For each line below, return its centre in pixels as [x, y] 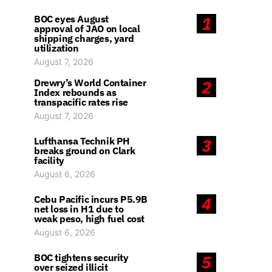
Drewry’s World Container [90, 83]
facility [49, 160]
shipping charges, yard [84, 38]
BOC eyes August [71, 19]
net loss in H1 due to [79, 209]
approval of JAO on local [87, 29]
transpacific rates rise [81, 102]
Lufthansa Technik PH [82, 141]
